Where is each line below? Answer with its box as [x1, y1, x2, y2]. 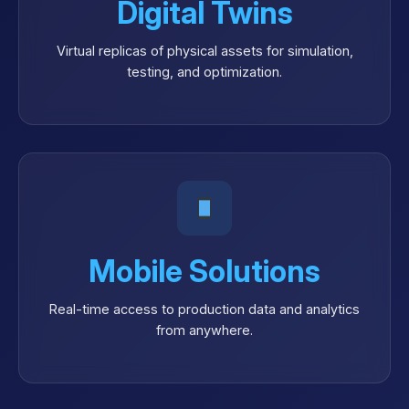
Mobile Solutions [89, 253, 320, 290]
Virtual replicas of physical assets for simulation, [56, 43, 353, 59]
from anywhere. [156, 322, 253, 339]
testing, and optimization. [127, 64, 282, 80]
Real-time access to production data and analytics [49, 301, 360, 318]
